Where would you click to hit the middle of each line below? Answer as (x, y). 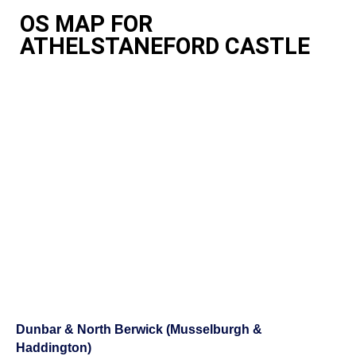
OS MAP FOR (86, 24)
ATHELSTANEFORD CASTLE (165, 46)
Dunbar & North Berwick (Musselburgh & (139, 329)
